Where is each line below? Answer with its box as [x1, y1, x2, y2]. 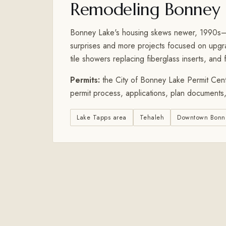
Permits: [70, 74, 100, 86]
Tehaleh [139, 113, 164, 123]
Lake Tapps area [77, 113, 127, 123]
